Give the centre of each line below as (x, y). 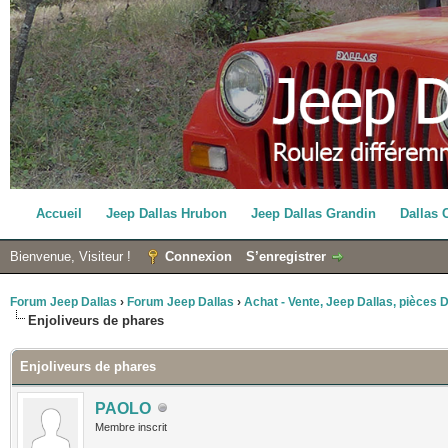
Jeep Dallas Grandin (314, 213)
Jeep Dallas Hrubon (167, 213)
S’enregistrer (286, 256)
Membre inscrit (131, 426)
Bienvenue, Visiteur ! (72, 256)
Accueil (59, 213)
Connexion (198, 256)
